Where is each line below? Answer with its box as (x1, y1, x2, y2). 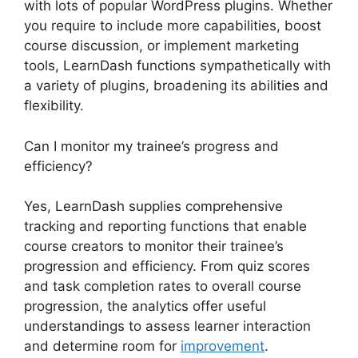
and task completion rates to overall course (24, 278, 301, 295)
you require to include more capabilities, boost (24, 18, 321, 34)
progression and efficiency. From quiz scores (24, 258, 310, 275)
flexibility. (24, 97, 84, 114)
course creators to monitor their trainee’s (24, 238, 284, 255)
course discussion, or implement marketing (24, 38, 299, 54)
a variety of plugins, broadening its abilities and (24, 78, 328, 94)
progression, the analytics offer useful (24, 298, 266, 315)
